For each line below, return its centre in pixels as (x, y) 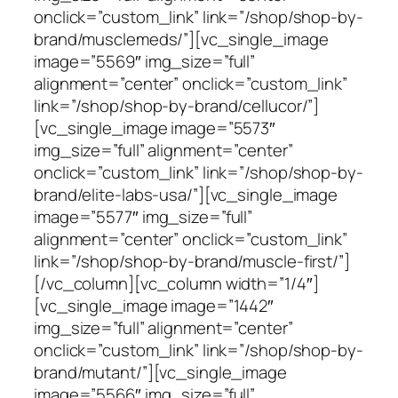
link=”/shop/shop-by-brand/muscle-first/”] (192, 261)
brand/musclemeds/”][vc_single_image (181, 39)
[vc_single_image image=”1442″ (154, 305)
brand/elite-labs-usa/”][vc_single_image (186, 194)
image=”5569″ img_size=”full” (145, 61)
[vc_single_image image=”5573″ (155, 127)
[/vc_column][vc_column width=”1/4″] (176, 283)
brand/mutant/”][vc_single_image (160, 372)
